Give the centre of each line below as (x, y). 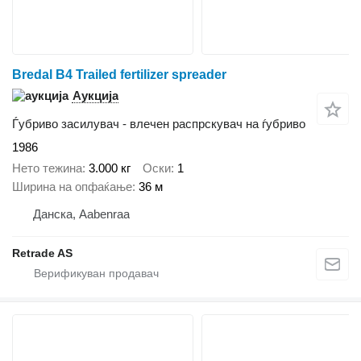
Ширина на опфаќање (72, 187)
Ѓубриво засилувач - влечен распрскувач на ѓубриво (159, 123)
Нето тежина (47, 168)
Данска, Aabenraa (81, 214)
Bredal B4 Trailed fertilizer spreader (119, 74)
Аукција (95, 95)
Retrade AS (42, 253)
